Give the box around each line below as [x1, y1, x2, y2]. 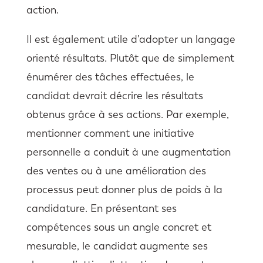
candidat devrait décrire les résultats [26, 89, 203, 103]
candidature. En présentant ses [26, 202, 177, 215]
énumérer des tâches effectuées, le [26, 70, 194, 84]
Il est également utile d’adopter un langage [26, 33, 235, 46]
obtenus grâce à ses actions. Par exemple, [26, 108, 229, 122]
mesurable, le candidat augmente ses [26, 240, 208, 253]
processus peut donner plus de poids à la [26, 183, 222, 197]
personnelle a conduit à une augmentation [26, 146, 231, 159]
